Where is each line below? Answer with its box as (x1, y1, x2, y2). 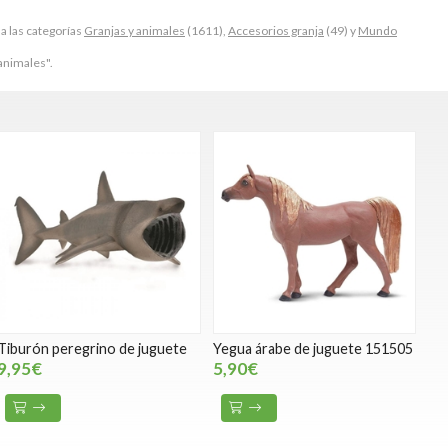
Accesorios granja (228, 22, 324, 38)
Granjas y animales (84, 22, 185, 38)
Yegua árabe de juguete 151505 (212, 340, 413, 358)
